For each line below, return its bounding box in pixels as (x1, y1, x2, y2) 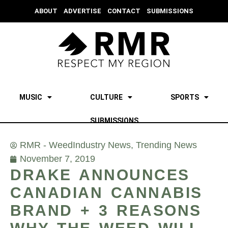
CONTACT (107, 7, 140, 15)
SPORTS (170, 93, 199, 102)
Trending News (136, 140, 197, 151)
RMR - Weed (20, 140, 73, 151)
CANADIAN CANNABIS (10, 184, 203, 202)
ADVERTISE (64, 7, 101, 15)
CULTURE (90, 93, 123, 102)
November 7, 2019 (20, 154, 95, 164)
